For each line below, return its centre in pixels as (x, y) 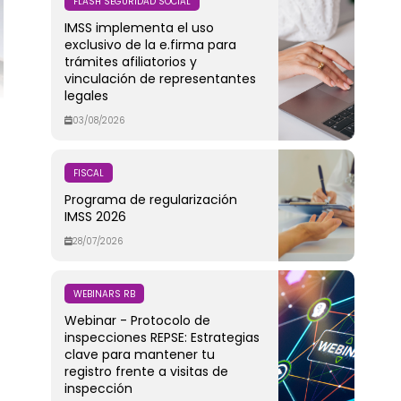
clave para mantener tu (139, 354)
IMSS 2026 (95, 216)
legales (86, 95)
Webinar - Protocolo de (137, 320)
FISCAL (88, 173)
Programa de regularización (150, 199)
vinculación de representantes (160, 78)
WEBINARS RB (104, 294)
